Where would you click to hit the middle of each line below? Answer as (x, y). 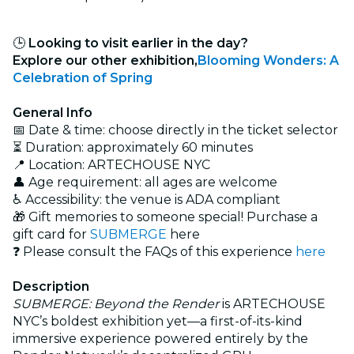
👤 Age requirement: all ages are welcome (145, 182)
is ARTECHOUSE (272, 303)
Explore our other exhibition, (105, 60)
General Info (53, 112)
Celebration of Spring (83, 77)
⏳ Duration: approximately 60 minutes (133, 147)
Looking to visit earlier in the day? (138, 43)
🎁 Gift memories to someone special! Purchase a (165, 217)
